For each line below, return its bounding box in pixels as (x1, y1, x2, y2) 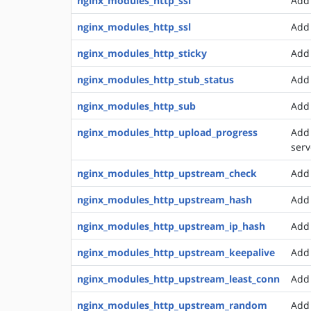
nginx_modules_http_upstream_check (77, 167, 257, 180)
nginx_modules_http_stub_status (77, 73, 234, 86)
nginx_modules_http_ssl (77, 20, 191, 33)
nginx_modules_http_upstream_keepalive (77, 246, 275, 259)
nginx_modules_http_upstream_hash (77, 193, 252, 206)
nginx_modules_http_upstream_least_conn (77, 272, 280, 285)
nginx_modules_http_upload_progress (77, 126, 258, 139)
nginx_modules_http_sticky (77, 47, 207, 60)
